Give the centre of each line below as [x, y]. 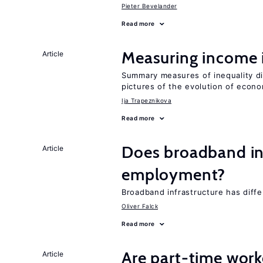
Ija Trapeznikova [146, 100]
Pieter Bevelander [149, 6]
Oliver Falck [140, 206]
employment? [174, 174]
